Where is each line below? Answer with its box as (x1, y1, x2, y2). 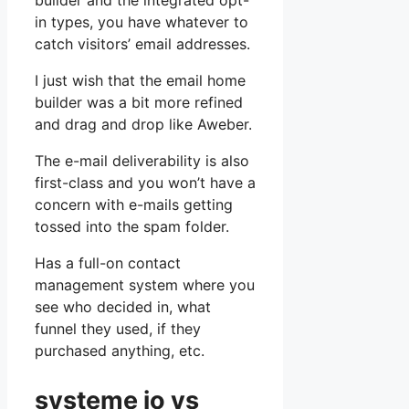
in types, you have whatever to (35, 13, 248, 32)
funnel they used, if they (35, 320, 201, 339)
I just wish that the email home (35, 71, 246, 90)
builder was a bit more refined (35, 93, 243, 112)
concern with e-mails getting (35, 195, 233, 215)
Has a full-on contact (35, 254, 181, 273)
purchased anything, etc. (35, 341, 204, 361)
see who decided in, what (35, 298, 211, 317)
